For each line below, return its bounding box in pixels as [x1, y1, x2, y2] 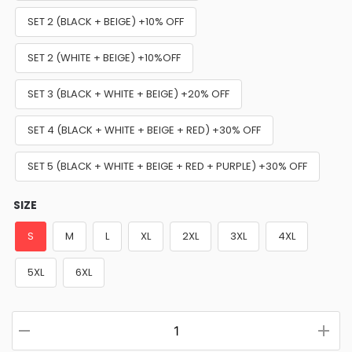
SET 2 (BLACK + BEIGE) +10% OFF [27, 13, 184, 29]
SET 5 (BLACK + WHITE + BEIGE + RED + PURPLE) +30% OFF [27, 158, 307, 174]
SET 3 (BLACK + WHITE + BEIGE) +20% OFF [27, 86, 229, 101]
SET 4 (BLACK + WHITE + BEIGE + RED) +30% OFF [27, 122, 261, 137]
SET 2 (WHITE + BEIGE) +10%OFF [27, 49, 181, 65]
